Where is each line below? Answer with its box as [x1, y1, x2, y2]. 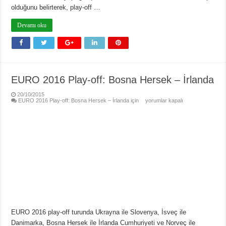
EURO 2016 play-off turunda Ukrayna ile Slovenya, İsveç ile [11, 208, 187, 216]
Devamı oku [17, 21, 47, 29]
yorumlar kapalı [144, 97, 184, 103]
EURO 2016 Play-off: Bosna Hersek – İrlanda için [18, 97, 139, 103]
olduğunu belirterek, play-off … [11, 3, 101, 11]
